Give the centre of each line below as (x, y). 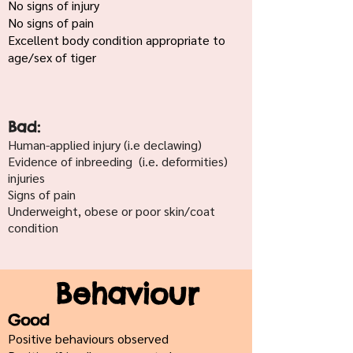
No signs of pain (51, 22)
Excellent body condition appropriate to (117, 40)
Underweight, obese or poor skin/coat (111, 211)
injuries (26, 178)
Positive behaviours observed (88, 338)
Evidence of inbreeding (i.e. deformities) (118, 161)
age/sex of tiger (52, 57)
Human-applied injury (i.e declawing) (105, 145)
